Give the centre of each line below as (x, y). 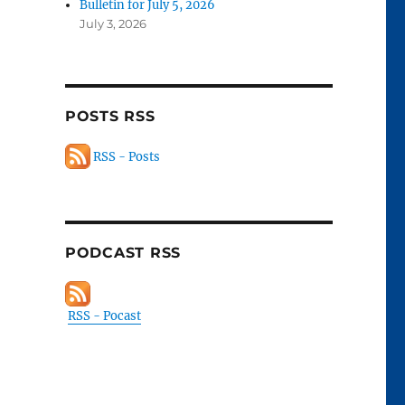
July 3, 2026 (113, 24)
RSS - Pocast (104, 316)
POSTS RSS (110, 117)
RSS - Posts (125, 156)
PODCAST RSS (123, 253)
